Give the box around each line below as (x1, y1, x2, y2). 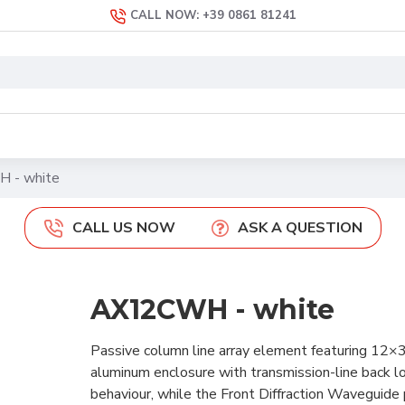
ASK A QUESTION (237, 218, 363, 238)
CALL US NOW (71, 218, 175, 238)
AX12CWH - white (89, 293, 334, 326)
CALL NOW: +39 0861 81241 (129, 7, 297, 24)
